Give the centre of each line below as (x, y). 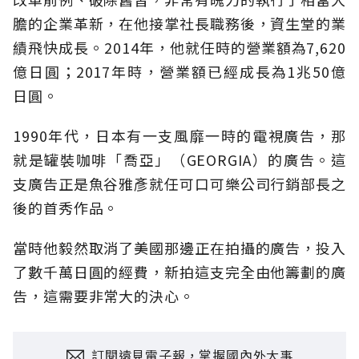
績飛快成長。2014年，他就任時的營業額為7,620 (179, 48)
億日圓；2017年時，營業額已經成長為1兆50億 (179, 72)
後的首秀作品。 (66, 208)
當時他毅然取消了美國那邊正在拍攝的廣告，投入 (179, 248)
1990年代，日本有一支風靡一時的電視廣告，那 (179, 136)
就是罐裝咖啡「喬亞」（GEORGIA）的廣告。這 (179, 160)
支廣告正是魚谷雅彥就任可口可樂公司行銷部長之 (179, 184)
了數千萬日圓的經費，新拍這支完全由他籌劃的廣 (179, 272)
